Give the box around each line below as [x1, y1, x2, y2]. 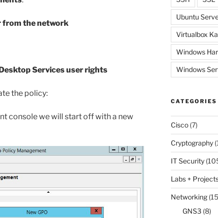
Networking [170, 192, 207, 201]
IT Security [170, 156, 204, 165]
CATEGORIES [170, 97, 217, 105]
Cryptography [170, 138, 213, 147]
